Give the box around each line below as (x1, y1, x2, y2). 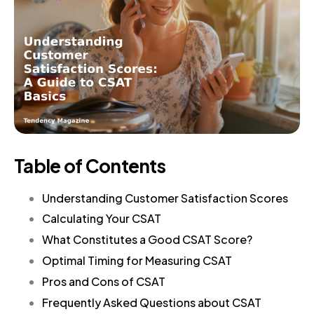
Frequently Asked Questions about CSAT (42, 294, 261, 310)
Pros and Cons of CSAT (42, 273, 165, 289)
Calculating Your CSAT (42, 211, 161, 226)
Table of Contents (14, 153, 166, 177)
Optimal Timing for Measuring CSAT (42, 252, 232, 268)
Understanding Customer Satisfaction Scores (42, 190, 288, 205)
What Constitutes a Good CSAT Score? (42, 232, 252, 247)
